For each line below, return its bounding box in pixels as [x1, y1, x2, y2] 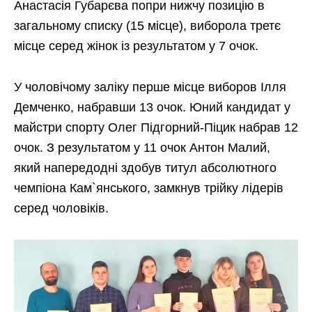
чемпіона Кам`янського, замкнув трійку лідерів [14, 181, 283, 196]
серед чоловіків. [14, 201, 109, 216]
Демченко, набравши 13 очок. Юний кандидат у [14, 100, 290, 115]
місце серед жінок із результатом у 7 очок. [14, 39, 258, 54]
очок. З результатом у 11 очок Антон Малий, [14, 141, 270, 155]
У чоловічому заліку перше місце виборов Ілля [14, 80, 286, 95]
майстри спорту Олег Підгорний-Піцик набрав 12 [14, 120, 298, 135]
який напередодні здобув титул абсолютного [14, 161, 276, 175]
